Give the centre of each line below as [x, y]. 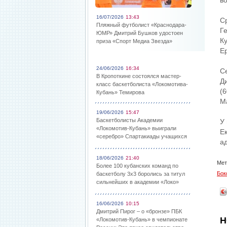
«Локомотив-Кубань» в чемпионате [142, 219]
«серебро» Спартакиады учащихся [142, 136]
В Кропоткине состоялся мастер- [139, 76]
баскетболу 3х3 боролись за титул [141, 174]
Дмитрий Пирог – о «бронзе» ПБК [139, 211]
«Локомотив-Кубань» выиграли [136, 128]
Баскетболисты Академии [129, 120]
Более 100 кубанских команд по [137, 166]
